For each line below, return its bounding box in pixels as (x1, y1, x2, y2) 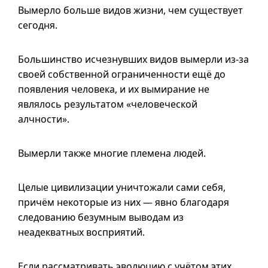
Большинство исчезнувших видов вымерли (18, 53, 225, 66)
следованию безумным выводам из (18, 211, 184, 224)
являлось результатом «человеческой (18, 98, 197, 111)
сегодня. (18, 19, 57, 32)
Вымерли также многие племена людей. (18, 147, 206, 160)
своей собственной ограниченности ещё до (18, 68, 226, 81)
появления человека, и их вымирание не (18, 83, 209, 96)
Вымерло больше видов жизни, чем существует (18, 4, 243, 17)
